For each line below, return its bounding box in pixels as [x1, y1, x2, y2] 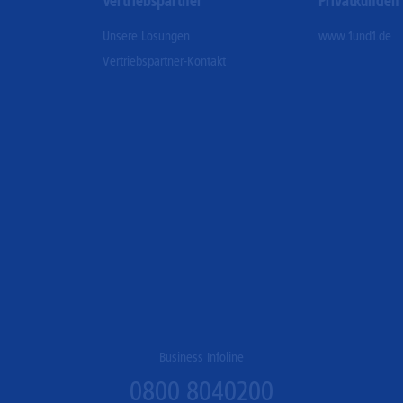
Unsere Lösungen [102, 27, 190, 44]
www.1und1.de [318, 27, 392, 44]
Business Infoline [159, 348, 244, 365]
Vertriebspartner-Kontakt [102, 52, 226, 69]
